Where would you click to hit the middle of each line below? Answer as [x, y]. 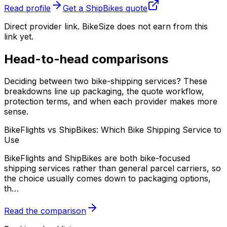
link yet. [19, 36]
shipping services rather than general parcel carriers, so [112, 168]
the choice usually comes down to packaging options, [107, 179]
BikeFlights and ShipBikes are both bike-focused [97, 158]
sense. [16, 112]
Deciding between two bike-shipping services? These [106, 81]
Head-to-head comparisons [86, 59]
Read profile [27, 8]
